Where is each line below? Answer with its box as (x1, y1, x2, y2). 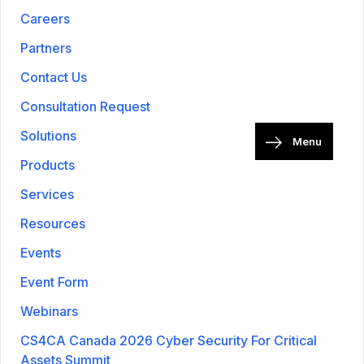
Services (20, 185, 74, 202)
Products (20, 156, 75, 173)
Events (20, 244, 61, 261)
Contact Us (20, 68, 87, 85)
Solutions (20, 127, 76, 144)
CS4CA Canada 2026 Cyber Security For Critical (20, 331, 317, 349)
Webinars (20, 302, 78, 319)
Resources (20, 214, 85, 232)
